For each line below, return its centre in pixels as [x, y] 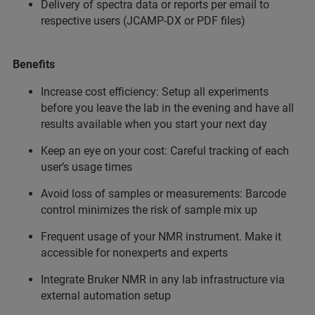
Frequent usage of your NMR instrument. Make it [161, 237]
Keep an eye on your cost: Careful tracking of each [165, 151]
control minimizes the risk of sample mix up [149, 210]
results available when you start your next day [154, 124]
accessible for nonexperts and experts [134, 253]
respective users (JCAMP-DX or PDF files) [143, 21]
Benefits [34, 64]
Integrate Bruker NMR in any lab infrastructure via [163, 279]
